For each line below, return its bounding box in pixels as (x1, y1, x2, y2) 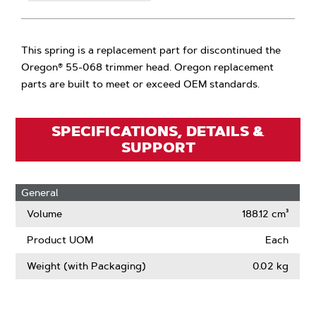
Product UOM (27, 233, 94, 246)
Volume (27, 207, 63, 220)
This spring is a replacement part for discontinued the (21, 44, 281, 56)
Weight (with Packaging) (27, 260, 147, 272)
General (21, 186, 59, 199)
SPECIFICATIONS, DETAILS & (51, 122, 265, 140)
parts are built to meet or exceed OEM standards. (21, 78, 260, 90)
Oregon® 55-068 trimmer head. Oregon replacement (21, 61, 274, 73)
